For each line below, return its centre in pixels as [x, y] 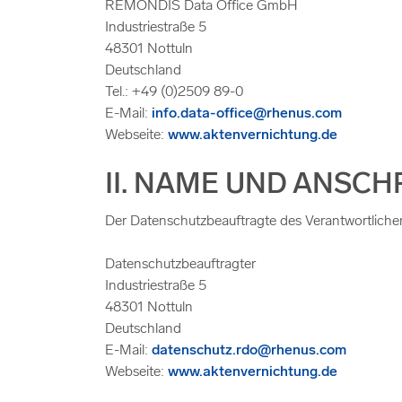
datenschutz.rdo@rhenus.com [249, 351]
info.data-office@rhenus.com [247, 114]
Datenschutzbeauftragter [180, 265]
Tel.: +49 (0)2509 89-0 [174, 92]
